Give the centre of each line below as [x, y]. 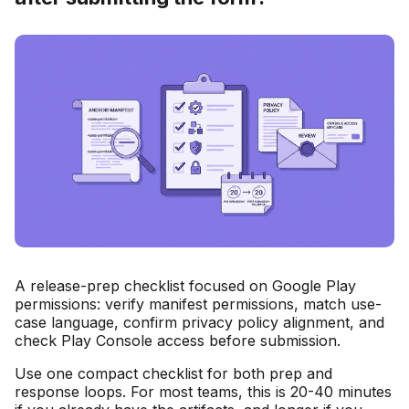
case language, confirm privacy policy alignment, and [199, 322]
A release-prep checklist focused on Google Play [185, 285]
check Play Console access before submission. [178, 340]
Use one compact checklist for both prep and [173, 373]
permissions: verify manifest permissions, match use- [198, 304]
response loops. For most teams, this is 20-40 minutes [203, 391]
